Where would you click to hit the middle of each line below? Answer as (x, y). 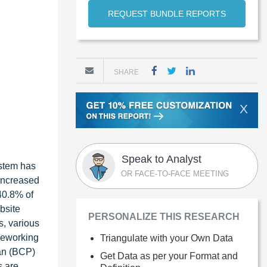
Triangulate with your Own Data (167, 238)
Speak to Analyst (162, 159)
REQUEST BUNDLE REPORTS (167, 14)
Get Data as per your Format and (169, 256)
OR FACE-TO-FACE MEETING (175, 174)
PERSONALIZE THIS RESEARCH (164, 217)
